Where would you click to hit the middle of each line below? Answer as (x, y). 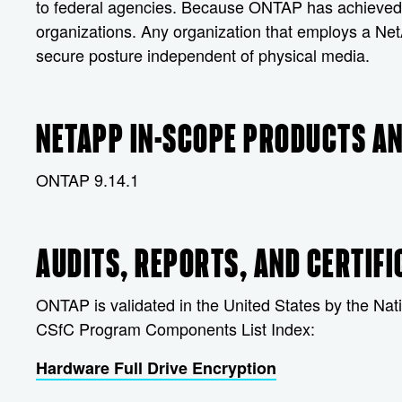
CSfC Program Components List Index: (175, 328)
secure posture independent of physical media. (203, 55)
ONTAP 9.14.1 (87, 179)
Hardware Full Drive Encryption (156, 368)
